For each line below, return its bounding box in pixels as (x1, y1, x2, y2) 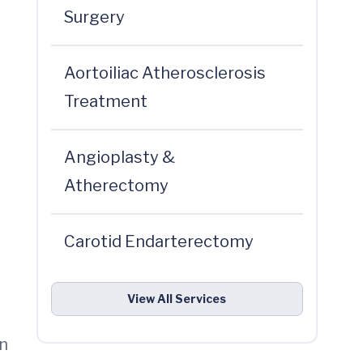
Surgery (63, 7, 125, 27)
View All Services (127, 292, 227, 305)
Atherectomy (63, 176, 169, 195)
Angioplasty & (63, 147, 175, 167)
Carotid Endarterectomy (63, 232, 254, 251)
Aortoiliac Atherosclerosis (63, 63, 266, 83)
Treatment (63, 92, 147, 111)
